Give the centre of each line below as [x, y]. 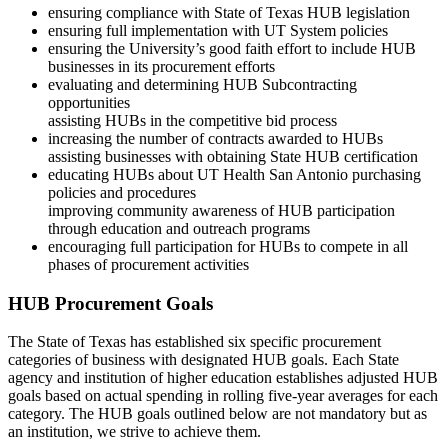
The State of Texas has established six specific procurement [194, 342]
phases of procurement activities [148, 264]
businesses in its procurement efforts [161, 66]
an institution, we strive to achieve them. [134, 432]
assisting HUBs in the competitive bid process [192, 120]
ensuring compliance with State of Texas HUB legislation [229, 12]
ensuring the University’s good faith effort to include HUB [232, 48]
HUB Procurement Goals [110, 303]
